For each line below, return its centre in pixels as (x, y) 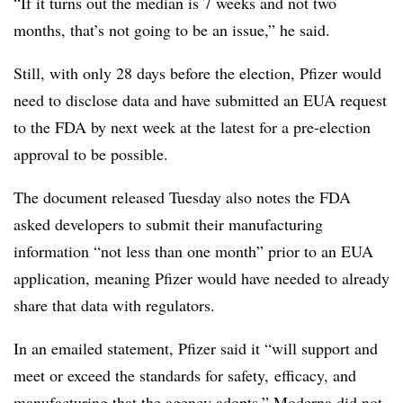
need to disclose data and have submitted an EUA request (200, 99)
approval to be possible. (94, 153)
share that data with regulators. (114, 304)
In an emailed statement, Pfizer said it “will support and (196, 348)
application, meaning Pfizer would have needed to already (201, 278)
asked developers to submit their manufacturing (168, 224)
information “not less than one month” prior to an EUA (193, 251)
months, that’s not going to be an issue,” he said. (175, 29)
